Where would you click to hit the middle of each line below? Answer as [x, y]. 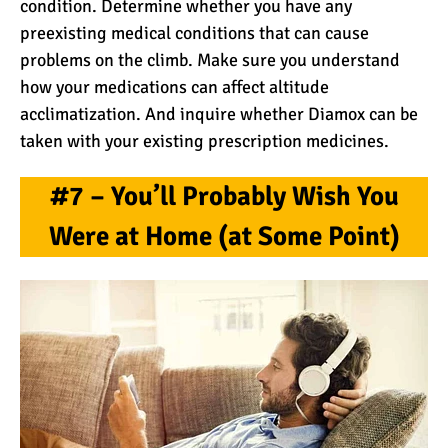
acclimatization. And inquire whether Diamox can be [219, 113]
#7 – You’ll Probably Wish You [224, 197]
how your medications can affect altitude [174, 86]
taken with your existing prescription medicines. [204, 140]
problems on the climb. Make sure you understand [210, 59]
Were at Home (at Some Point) [224, 237]
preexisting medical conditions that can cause [194, 32]
